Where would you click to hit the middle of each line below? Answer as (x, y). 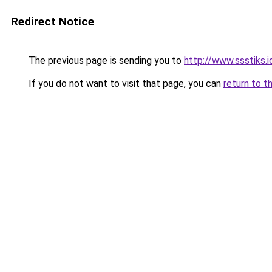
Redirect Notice (53, 22)
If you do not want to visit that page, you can (125, 83)
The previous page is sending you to (105, 60)
